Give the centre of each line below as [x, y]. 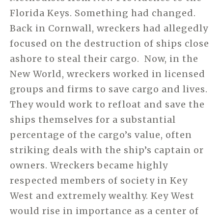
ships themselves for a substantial [93, 120]
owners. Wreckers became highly [89, 165]
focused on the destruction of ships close [110, 44]
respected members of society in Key [99, 181]
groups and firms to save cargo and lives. [109, 89]
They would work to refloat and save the [107, 105]
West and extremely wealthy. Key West [102, 196]
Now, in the [171, 59]
